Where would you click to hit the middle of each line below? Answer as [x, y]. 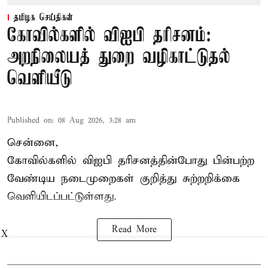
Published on [30, 121]
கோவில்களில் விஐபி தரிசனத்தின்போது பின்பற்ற [131, 161]
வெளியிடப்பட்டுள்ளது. [62, 197]
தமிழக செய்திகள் [43, 18]
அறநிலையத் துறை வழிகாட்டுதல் [119, 58]
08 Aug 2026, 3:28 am [97, 121]
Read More [134, 230]
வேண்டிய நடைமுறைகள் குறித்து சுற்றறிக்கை [124, 179]
